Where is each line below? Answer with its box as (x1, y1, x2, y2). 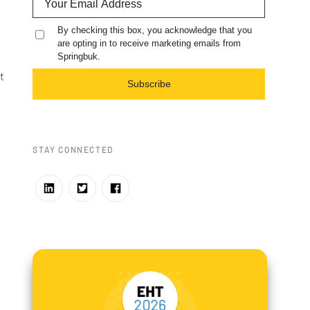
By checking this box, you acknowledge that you (57, 24, 253, 35)
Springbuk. (57, 51, 101, 62)
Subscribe (127, 77, 171, 89)
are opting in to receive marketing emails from (57, 37, 241, 48)
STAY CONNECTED (33, 144, 113, 154)
